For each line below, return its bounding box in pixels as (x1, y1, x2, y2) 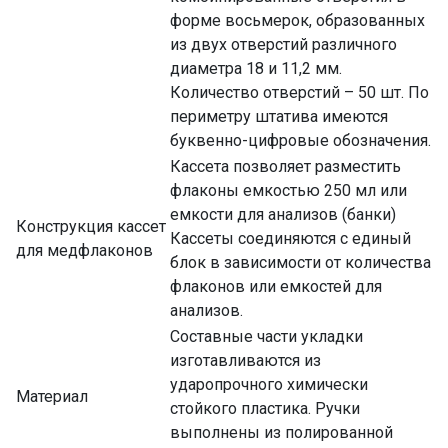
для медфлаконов (16, 240, 153, 260)
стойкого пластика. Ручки (170, 398, 360, 418)
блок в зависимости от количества (170, 252, 431, 272)
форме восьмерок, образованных (170, 10, 425, 30)
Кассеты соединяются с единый (170, 228, 411, 248)
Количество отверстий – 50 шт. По (170, 82, 429, 102)
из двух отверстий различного (170, 34, 397, 54)
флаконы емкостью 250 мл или (170, 180, 407, 200)
